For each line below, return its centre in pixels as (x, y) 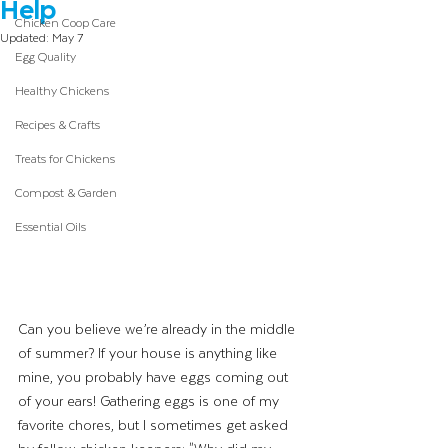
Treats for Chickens (65, 157)
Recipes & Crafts (57, 123)
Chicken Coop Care (65, 21)
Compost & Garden (66, 191)
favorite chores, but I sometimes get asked (155, 425)
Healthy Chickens (62, 89)
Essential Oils (50, 225)
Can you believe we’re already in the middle (158, 329)
